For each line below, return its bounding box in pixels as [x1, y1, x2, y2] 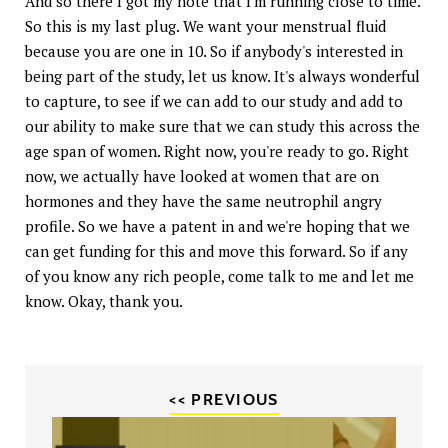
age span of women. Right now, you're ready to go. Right [25, 140, 409, 161]
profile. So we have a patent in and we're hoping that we [25, 215, 410, 236]
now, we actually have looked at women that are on [25, 165, 379, 186]
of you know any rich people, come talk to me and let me [25, 265, 414, 286]
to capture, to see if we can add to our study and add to [25, 90, 403, 111]
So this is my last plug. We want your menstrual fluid [25, 15, 386, 36]
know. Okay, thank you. [25, 290, 183, 311]
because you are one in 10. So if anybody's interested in [25, 40, 403, 61]
